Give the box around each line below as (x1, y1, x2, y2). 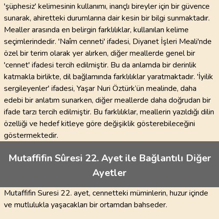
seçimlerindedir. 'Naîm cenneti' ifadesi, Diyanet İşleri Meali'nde (4, 36, 212, 47)
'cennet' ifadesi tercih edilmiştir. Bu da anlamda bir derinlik (4, 60, 197, 70)
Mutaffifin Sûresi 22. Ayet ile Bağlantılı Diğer (8, 152, 211, 165)
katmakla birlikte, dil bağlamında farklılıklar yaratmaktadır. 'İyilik (4, 71, 213, 82)
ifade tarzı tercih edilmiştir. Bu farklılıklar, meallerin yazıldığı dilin (4, 107, 214, 117)
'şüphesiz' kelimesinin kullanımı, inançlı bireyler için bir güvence (4, 1, 210, 12)
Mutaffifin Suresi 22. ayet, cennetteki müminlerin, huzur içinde (4, 188, 208, 198)
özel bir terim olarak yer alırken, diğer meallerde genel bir (4, 48, 195, 59)
